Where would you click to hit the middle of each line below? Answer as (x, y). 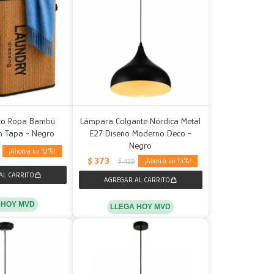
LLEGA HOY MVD (141, 207)
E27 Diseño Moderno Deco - (140, 133)
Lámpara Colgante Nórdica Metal (141, 121)
